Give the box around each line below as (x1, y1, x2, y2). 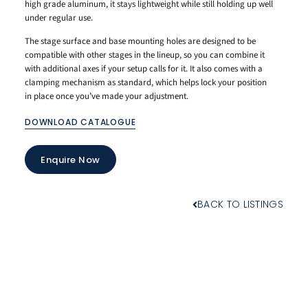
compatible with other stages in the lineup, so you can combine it (25, 48, 265, 61)
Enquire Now (41, 153, 100, 166)
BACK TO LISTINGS (197, 197, 283, 212)
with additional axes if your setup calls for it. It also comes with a (25, 62, 263, 75)
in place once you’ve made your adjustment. (25, 89, 188, 102)
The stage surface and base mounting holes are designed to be (25, 34, 256, 47)
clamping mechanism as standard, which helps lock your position (25, 76, 267, 89)
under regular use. (25, 11, 93, 24)
